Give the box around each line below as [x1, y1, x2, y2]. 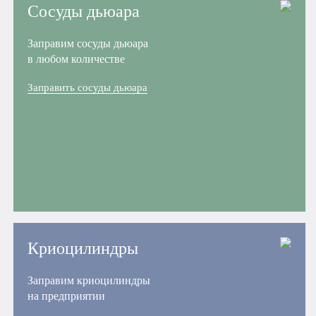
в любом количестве [28, 52, 126, 65]
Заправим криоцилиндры [28, 274, 151, 286]
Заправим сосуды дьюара [28, 37, 149, 49]
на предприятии [28, 289, 106, 302]
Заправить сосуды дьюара [28, 81, 148, 93]
